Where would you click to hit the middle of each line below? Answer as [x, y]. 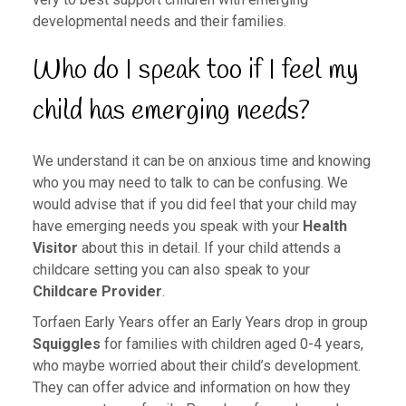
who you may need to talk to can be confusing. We [190, 183]
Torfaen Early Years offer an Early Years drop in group [200, 323]
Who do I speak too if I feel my [195, 71]
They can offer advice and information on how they [191, 388]
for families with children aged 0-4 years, [232, 344]
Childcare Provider [97, 292]
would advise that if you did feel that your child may [194, 205]
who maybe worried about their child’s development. [196, 366]
